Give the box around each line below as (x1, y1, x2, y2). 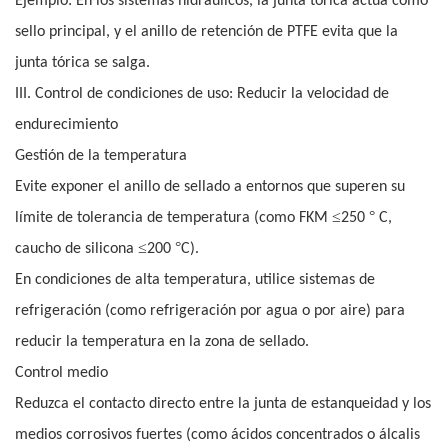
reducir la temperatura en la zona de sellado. (15, 334, 309, 351)
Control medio (15, 365, 108, 382)
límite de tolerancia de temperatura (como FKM (15, 210, 328, 227)
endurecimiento (15, 117, 118, 134)
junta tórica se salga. (15, 55, 150, 72)
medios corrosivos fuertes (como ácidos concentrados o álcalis (15, 427, 420, 444)
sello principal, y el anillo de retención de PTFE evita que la (15, 24, 398, 41)
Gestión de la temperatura (15, 148, 187, 165)
